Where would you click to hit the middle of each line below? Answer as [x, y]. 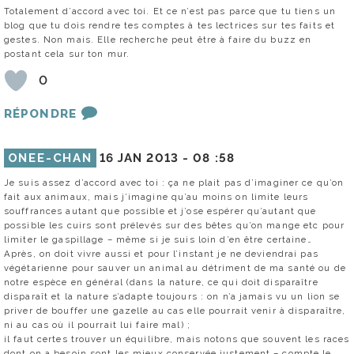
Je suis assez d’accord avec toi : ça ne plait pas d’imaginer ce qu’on [174, 182]
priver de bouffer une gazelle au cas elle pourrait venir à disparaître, [175, 310]
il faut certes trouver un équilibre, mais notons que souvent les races [177, 339]
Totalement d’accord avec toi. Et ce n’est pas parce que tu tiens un [170, 11]
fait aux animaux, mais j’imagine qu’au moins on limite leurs [156, 196]
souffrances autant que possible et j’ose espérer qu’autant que [160, 211]
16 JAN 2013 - [146, 158]
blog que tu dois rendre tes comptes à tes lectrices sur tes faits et [170, 25]
